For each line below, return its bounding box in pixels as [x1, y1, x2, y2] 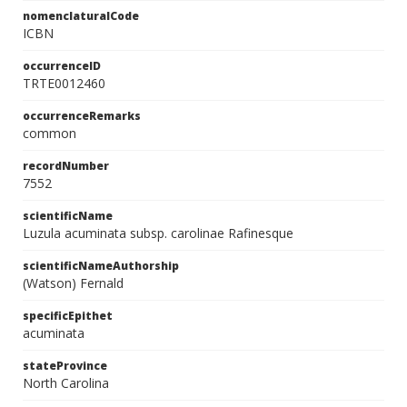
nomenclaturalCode [23, 8, 139, 24]
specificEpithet [23, 308, 113, 323]
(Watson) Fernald [23, 274, 124, 292]
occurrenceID [23, 58, 101, 74]
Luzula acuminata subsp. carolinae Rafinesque [23, 224, 293, 242]
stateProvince [23, 358, 107, 373]
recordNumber [23, 158, 109, 174]
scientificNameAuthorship [23, 258, 179, 273]
